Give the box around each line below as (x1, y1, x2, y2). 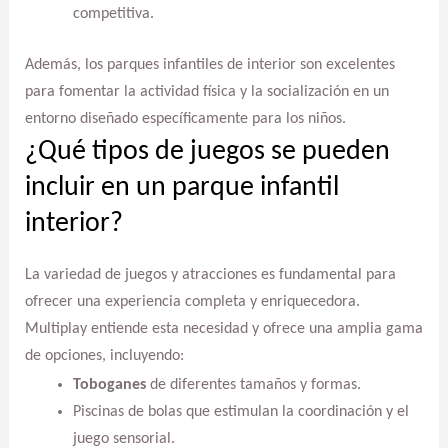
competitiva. (72, 5, 154, 22)
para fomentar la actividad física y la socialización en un (24, 83, 389, 100)
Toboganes (72, 376, 146, 393)
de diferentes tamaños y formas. (145, 376, 361, 393)
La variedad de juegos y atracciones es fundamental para (24, 267, 396, 284)
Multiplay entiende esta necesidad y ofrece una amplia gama (24, 321, 423, 338)
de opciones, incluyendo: (24, 348, 184, 365)
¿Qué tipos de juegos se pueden (24, 138, 390, 167)
